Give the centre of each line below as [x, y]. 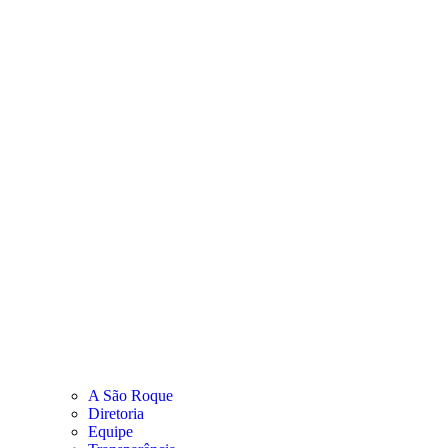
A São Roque [130, 395]
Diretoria [116, 413]
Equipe [110, 431]
